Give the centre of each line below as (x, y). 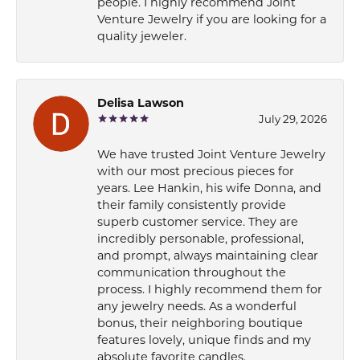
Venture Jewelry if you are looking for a (212, 20)
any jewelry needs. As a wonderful (197, 307)
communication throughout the (192, 273)
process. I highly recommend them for (210, 290)
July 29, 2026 (293, 120)
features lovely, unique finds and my (204, 341)
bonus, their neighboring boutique (200, 324)
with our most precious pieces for (196, 172)
